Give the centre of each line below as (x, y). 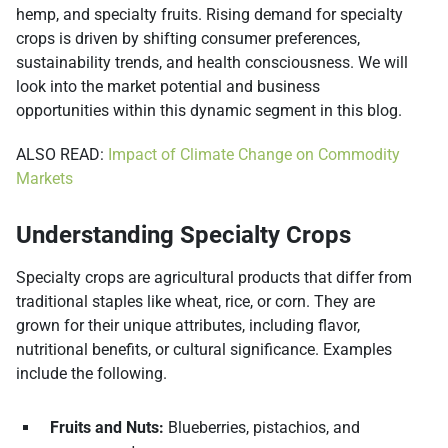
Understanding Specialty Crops (183, 235)
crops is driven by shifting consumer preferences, (188, 39)
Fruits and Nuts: (107, 428)
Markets (44, 179)
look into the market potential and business (168, 87)
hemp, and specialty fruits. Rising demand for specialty (209, 15)
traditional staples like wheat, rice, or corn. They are (195, 302)
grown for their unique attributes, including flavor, (188, 326)
